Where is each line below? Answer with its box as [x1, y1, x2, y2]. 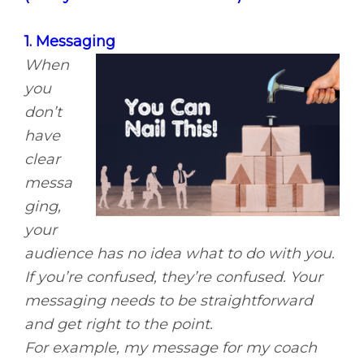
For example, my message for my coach [24, 339, 317, 357]
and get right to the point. [24, 315, 213, 334]
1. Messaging [24, 32, 115, 51]
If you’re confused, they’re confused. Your [24, 268, 323, 287]
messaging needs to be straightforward [24, 292, 313, 310]
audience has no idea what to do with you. [24, 245, 335, 263]
